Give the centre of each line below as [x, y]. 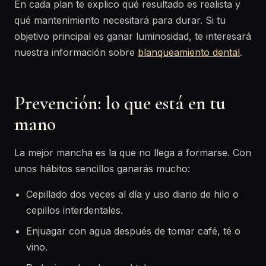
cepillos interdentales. [75, 210]
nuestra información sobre [76, 52]
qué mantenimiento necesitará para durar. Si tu [120, 20]
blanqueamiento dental [189, 52]
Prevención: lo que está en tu [120, 103]
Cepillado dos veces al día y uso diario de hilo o [132, 194]
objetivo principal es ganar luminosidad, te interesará [133, 36]
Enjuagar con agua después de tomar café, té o [133, 231]
